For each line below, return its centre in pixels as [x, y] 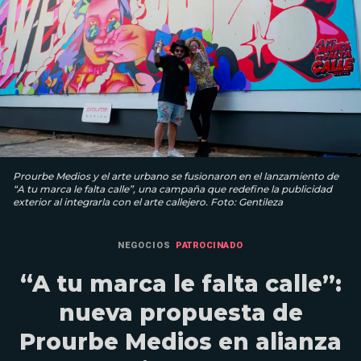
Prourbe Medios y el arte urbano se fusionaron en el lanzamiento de [176, 176]
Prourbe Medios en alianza [180, 341]
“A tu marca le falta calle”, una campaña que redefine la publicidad [172, 189]
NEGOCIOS [145, 245]
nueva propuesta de [180, 312]
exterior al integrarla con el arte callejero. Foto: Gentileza [148, 201]
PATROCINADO [210, 245]
